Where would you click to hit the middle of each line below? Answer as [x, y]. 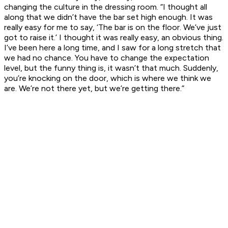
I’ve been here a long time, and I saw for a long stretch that [112, 48]
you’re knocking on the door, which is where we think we [108, 78]
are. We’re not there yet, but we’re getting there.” [94, 89]
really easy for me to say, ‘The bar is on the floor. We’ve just [113, 27]
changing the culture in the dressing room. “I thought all [106, 7]
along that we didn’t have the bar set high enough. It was [108, 17]
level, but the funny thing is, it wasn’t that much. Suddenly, [111, 68]
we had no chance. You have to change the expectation [107, 58]
